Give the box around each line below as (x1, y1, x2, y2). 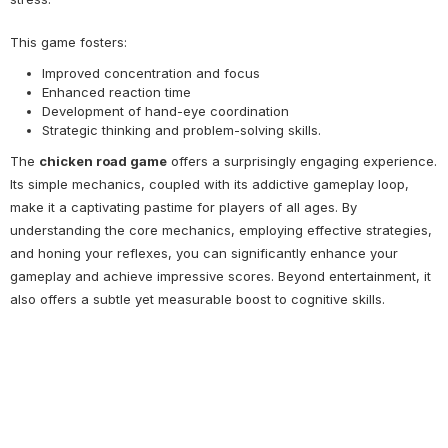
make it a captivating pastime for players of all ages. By (10, 198, 357, 215)
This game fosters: (10, 33, 127, 50)
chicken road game (39, 152, 167, 169)
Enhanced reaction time (42, 83, 191, 100)
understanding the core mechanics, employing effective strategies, (10, 221, 432, 238)
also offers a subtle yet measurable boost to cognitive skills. (10, 290, 385, 307)
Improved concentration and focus (42, 64, 260, 81)
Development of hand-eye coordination (42, 102, 289, 119)
